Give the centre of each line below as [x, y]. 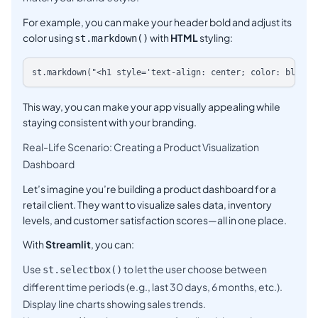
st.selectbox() [82, 270]
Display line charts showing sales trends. [114, 304]
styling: [215, 38]
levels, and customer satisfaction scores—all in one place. [155, 220]
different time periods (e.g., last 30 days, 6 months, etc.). [153, 287]
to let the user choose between [194, 269]
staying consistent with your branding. [110, 122]
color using [49, 38]
